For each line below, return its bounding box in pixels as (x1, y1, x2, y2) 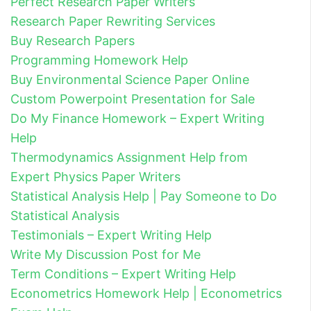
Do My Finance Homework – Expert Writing (10, 110, 264, 126)
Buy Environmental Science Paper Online (10, 72, 249, 87)
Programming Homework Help (10, 52, 188, 67)
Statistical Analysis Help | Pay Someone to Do (10, 188, 277, 203)
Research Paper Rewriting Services (10, 13, 215, 28)
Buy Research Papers (10, 33, 135, 48)
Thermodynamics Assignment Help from (10, 149, 248, 165)
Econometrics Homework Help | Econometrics (10, 285, 282, 301)
